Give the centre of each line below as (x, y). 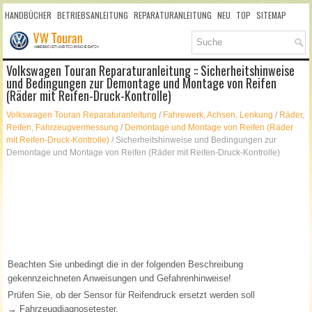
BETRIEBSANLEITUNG (93, 15)
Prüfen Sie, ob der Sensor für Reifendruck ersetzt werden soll (132, 295)
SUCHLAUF (23, 39)
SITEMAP (272, 15)
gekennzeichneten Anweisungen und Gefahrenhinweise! (120, 279)
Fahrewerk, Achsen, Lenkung (218, 115)
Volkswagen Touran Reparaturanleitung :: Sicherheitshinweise (151, 71)
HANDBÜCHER (29, 15)
